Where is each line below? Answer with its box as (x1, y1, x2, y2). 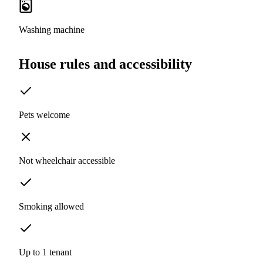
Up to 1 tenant (19, 247, 72, 258)
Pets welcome (19, 110, 70, 120)
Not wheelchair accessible (19, 156, 115, 166)
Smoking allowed (19, 201, 84, 212)
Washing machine (19, 25, 85, 35)
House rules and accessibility (19, 56, 192, 72)
